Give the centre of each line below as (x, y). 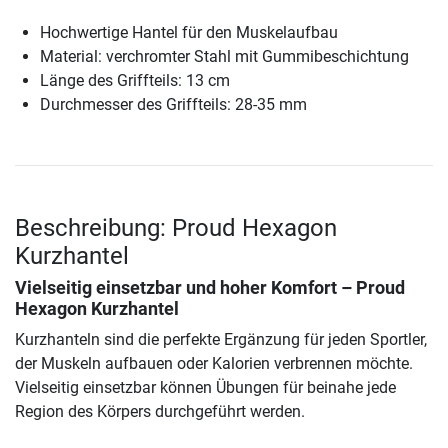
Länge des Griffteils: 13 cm (135, 81)
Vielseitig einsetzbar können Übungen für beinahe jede (205, 388)
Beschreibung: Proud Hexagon (176, 228)
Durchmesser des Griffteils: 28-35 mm (173, 105)
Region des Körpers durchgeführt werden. (160, 412)
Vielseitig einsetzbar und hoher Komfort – (185, 288)
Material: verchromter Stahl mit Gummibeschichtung (224, 57)
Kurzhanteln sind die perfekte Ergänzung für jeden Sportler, (221, 340)
